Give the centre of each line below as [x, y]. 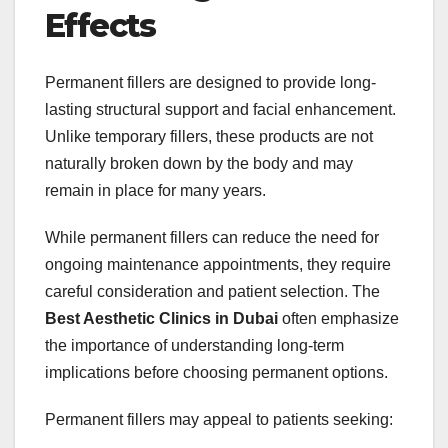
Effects [100, 26]
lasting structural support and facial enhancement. [220, 109]
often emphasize [338, 318]
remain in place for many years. [155, 190]
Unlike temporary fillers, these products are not [209, 136]
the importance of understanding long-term [194, 345]
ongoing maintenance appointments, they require [218, 264]
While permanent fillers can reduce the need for [212, 237]
